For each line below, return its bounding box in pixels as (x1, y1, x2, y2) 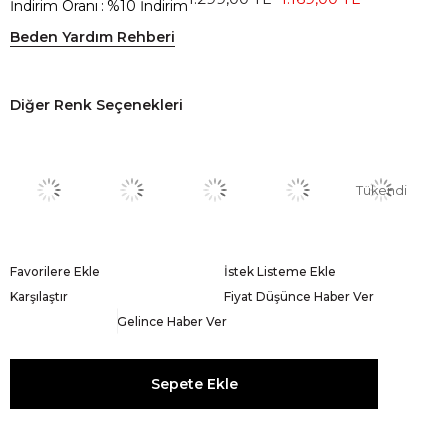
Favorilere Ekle (10, 263, 100, 279)
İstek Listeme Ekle (224, 263, 336, 279)
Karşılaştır (10, 288, 68, 304)
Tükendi (355, 182, 407, 198)
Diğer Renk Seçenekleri (10, 95, 183, 114)
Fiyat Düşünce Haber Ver (224, 288, 374, 304)
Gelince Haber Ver (117, 313, 227, 329)
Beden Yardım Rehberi (10, 27, 175, 46)
